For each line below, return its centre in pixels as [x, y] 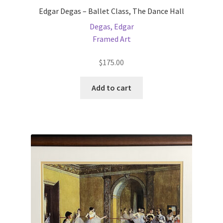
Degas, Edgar [111, 26]
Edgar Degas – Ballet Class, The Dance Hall [111, 11]
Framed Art [111, 39]
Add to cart [111, 88]
